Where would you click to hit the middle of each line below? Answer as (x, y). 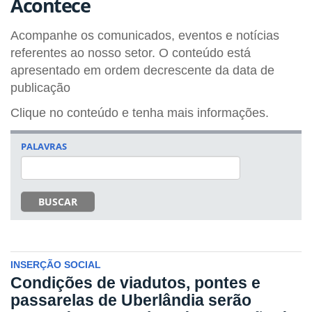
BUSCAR (58, 201)
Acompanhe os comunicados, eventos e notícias (145, 36)
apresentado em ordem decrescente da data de (142, 70)
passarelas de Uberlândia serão (131, 301)
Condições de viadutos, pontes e (135, 283)
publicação (40, 88)
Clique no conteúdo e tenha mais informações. (140, 112)
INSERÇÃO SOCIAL (56, 265)
